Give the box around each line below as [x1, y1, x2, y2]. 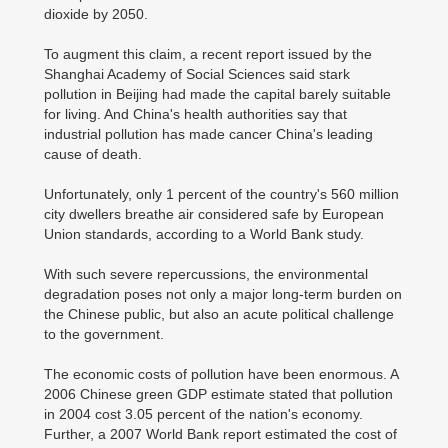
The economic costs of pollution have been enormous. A [44, 366, 398, 382]
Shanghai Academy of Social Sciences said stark [44, 66, 350, 82]
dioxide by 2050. [44, 6, 148, 22]
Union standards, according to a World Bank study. [44, 226, 364, 242]
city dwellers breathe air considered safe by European [44, 206, 384, 222]
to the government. [44, 326, 164, 342]
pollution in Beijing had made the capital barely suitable [44, 86, 391, 102]
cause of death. [44, 146, 142, 162]
